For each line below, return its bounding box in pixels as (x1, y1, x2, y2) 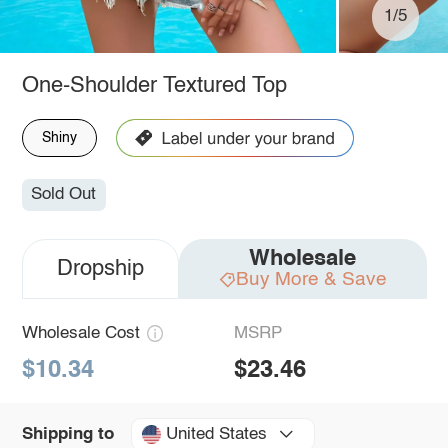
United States (165, 425, 267, 443)
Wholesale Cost (21, 325, 140, 343)
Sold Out (31, 186, 97, 204)
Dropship (56, 258, 144, 281)
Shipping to (21, 425, 114, 443)
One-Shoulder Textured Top (21, 74, 287, 97)
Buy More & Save (235, 270, 387, 290)
